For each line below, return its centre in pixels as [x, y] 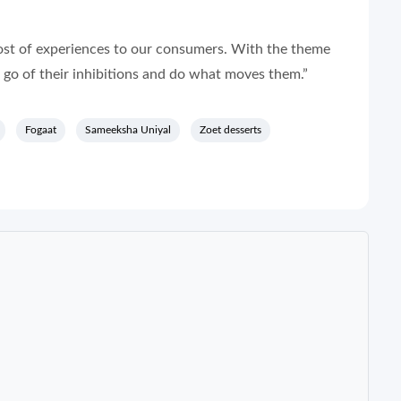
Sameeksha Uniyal [128, 129]
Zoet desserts [230, 129]
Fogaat [41, 129]
